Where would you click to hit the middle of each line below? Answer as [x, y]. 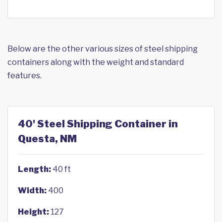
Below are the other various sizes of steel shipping [103, 49]
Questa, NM [47, 139]
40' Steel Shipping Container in [98, 124]
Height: [33, 212]
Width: [32, 191]
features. [25, 76]
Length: [34, 169]
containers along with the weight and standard [96, 62]
